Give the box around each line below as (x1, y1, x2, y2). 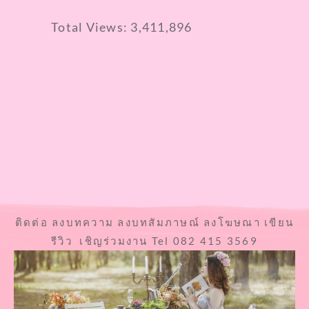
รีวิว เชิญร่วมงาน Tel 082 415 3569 (51, 235, 258, 248)
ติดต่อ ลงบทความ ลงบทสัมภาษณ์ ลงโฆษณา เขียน (14, 216, 295, 229)
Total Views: (51, 19, 131, 35)
